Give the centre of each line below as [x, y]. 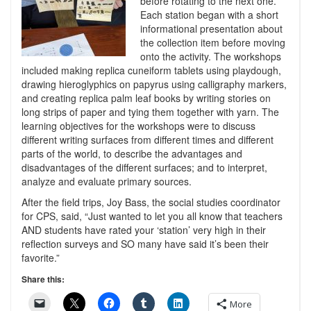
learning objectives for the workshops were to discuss [138, 125]
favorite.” [41, 257]
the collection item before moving [213, 42]
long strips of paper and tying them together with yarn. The [150, 111]
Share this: [43, 279]
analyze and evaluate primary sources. [107, 181]
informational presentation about [211, 28]
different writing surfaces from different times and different [148, 139]
